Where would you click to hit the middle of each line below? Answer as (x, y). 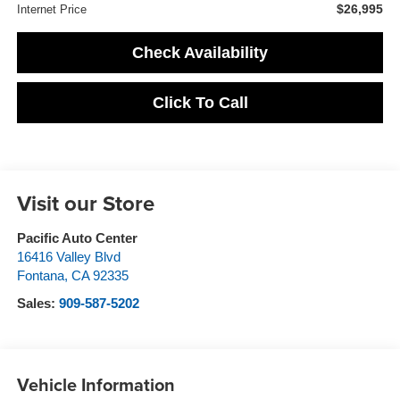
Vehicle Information (96, 385)
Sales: (37, 303)
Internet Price (51, 9)
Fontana (40, 275)
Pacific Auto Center (77, 238)
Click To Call (200, 102)
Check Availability (200, 52)
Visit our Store (85, 203)
